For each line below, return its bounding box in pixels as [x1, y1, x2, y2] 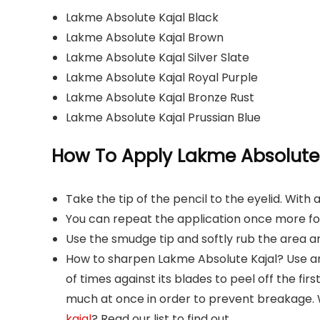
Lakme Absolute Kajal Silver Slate [66, 49, 249, 66]
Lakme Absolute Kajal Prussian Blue [66, 109, 261, 126]
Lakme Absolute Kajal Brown [66, 29, 224, 46]
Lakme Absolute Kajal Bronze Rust [66, 89, 254, 106]
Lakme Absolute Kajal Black [66, 9, 219, 26]
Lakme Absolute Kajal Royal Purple [66, 69, 258, 86]
